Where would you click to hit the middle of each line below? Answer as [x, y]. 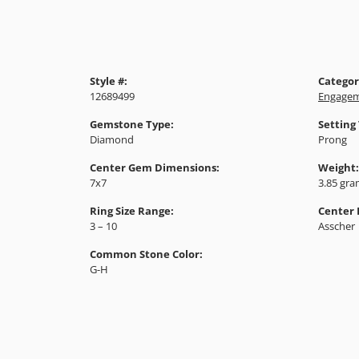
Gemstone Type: [132, 124]
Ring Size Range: [132, 210]
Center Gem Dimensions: [155, 167]
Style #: [109, 81]
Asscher [337, 226]
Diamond [112, 139]
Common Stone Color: [146, 254]
